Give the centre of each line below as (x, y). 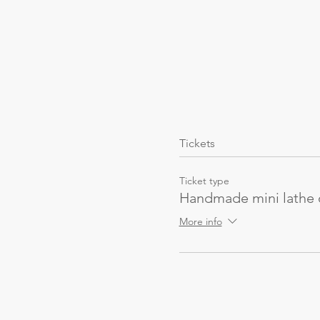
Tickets (197, 143)
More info (200, 222)
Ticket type (204, 180)
